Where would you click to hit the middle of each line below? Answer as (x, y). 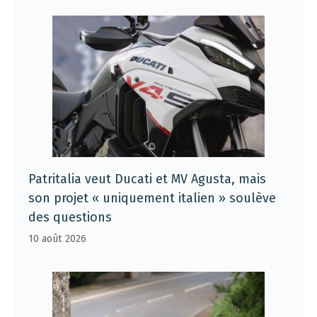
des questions (70, 217)
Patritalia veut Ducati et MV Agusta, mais (147, 179)
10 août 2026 (57, 238)
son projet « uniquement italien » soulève (152, 198)
